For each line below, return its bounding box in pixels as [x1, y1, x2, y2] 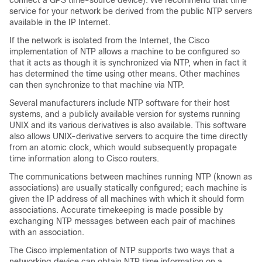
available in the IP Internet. [9, 18, 111, 27]
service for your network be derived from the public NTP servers [9, 6, 252, 16]
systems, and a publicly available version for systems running [9, 109, 240, 119]
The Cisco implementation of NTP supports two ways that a [9, 246, 235, 255]
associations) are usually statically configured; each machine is [9, 183, 247, 192]
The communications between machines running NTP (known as [9, 172, 252, 181]
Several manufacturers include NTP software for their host [9, 98, 230, 108]
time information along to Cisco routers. [9, 154, 159, 163]
